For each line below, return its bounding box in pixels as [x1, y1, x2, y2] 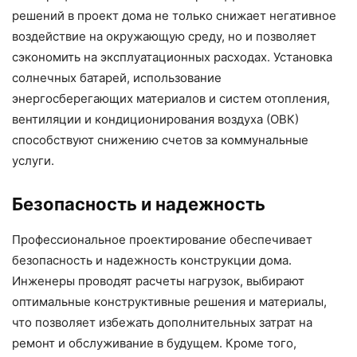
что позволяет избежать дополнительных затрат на [12, 314, 312, 330]
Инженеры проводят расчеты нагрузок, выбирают [12, 273, 304, 288]
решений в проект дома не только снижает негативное [12, 7, 336, 23]
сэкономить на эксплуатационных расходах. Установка [12, 49, 332, 65]
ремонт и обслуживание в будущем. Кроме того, [12, 335, 296, 351]
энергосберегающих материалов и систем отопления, [12, 90, 330, 106]
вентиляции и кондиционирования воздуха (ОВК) [12, 111, 299, 127]
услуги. [12, 152, 54, 168]
